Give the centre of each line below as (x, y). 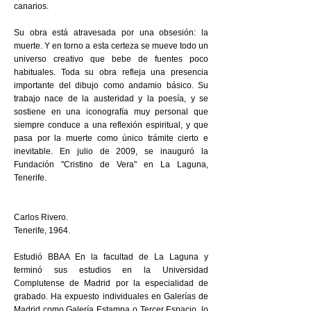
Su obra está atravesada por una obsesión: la (111, 33)
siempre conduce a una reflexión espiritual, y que (111, 125)
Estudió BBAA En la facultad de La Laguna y (111, 257)
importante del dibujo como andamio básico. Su (111, 85)
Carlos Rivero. (41, 217)
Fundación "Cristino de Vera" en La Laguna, (111, 165)
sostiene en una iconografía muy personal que (111, 112)
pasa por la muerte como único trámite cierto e (111, 138)
